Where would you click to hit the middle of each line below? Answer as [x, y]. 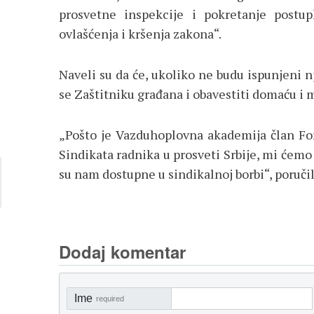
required [110, 298]
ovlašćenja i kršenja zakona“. [140, 33]
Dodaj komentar [122, 251]
